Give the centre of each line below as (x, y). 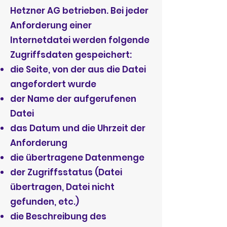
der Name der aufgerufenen (73, 99)
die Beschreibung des (58, 216)
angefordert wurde (53, 84)
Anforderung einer (51, 25)
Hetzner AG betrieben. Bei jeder (79, 11)
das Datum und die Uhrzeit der (78, 128)
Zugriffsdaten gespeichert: (71, 55)
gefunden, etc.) (45, 202)
